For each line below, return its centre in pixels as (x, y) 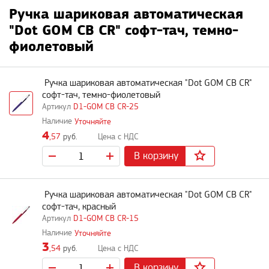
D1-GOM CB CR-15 (106, 219)
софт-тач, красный (79, 207)
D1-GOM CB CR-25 (106, 107)
